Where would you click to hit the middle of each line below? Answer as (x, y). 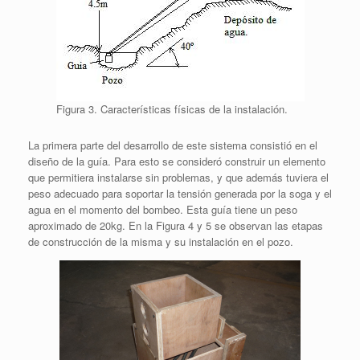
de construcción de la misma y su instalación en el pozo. (161, 241)
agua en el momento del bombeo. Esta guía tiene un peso (163, 209)
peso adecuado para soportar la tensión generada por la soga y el (180, 193)
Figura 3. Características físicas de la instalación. (172, 108)
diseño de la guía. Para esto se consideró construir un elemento (177, 161)
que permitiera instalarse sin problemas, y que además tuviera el (178, 177)
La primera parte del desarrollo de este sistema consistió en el (173, 145)
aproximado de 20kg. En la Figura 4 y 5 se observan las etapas (176, 225)
